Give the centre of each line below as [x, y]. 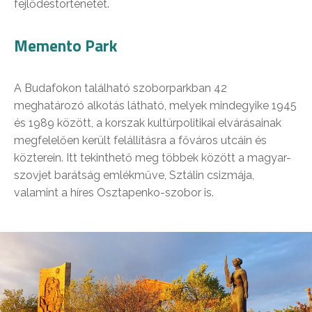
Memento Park [65, 45]
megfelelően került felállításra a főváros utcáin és [140, 140]
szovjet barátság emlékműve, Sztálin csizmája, [134, 175]
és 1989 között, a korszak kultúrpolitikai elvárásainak [148, 123]
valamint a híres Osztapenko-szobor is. [114, 192]
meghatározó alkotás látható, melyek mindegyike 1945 [155, 105]
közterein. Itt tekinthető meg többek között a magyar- [153, 157]
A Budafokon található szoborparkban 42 [120, 88]
